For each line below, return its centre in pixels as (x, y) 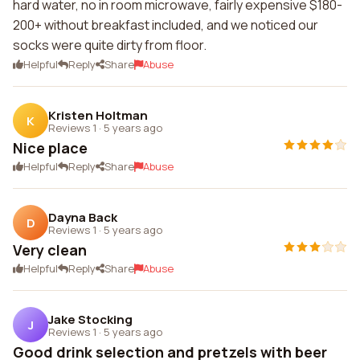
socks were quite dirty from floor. (110, 45)
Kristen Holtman (98, 115)
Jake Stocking (90, 319)
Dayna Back (83, 217)
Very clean (50, 250)
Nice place (50, 148)
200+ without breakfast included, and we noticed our (166, 25)
